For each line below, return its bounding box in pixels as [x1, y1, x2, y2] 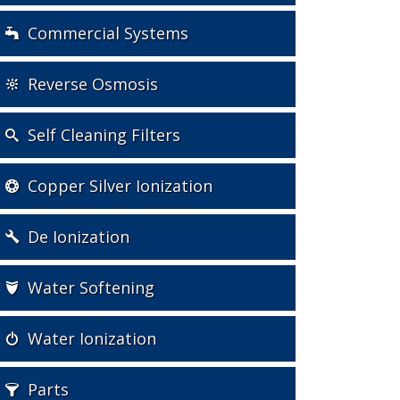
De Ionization [28, 226, 129, 248]
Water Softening [28, 277, 154, 299]
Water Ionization [28, 328, 156, 350]
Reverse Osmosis [28, 73, 158, 96]
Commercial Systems [28, 22, 188, 45]
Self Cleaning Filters [28, 124, 180, 146]
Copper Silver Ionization [28, 175, 212, 197]
